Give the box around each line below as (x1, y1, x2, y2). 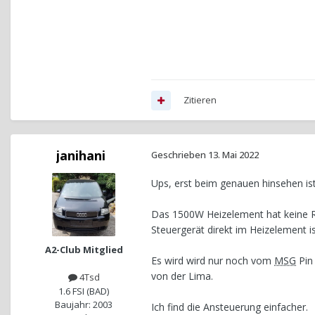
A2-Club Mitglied (44, 243, 123, 257)
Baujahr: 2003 (55, 297, 112, 311)
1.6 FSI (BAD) (58, 284, 109, 297)
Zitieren (184, 94, 217, 107)
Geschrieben (151, 148, 208, 162)
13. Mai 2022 (208, 148, 259, 162)
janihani (56, 147, 105, 165)
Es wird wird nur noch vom (151, 254, 274, 268)
